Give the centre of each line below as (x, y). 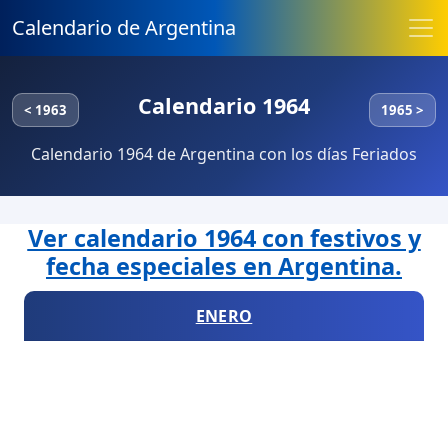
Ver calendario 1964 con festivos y (224, 238)
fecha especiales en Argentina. (224, 266)
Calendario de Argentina (124, 27)
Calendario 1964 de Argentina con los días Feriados (224, 154)
